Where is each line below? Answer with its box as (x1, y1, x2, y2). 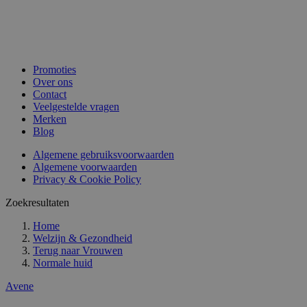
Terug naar (33, 245, 79, 257)
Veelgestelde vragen (33, 101, 119, 113)
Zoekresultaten (5, 197, 69, 209)
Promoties (33, 64, 76, 76)
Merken (33, 113, 66, 125)
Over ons (33, 76, 73, 88)
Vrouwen (82, 245, 123, 257)
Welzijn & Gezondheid (33, 232, 132, 245)
